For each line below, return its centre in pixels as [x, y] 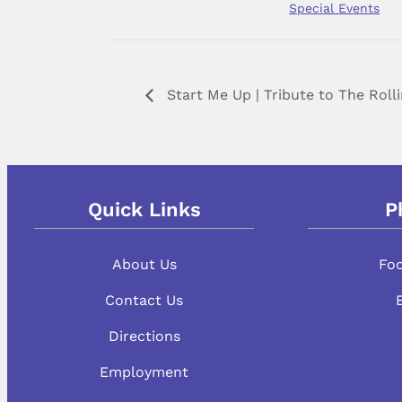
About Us [144, 264]
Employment [144, 371]
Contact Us [144, 300]
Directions [144, 336]
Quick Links [144, 209]
